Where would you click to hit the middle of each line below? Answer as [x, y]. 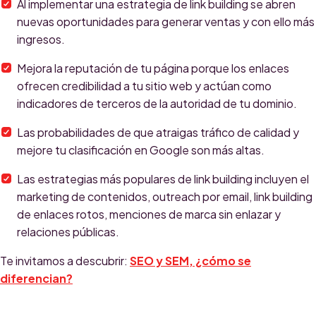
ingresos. [41, 39]
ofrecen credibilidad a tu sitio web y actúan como [144, 86]
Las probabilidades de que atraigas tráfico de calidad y [158, 133]
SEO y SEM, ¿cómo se [190, 261]
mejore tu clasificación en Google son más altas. [141, 150]
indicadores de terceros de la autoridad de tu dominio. [157, 104]
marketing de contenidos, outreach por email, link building [165, 197]
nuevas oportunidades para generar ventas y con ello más [166, 22]
